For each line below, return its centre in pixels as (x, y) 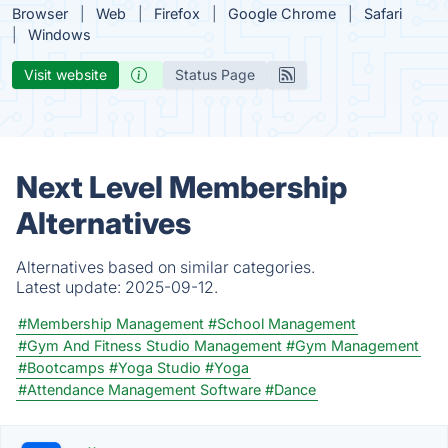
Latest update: (70, 287)
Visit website (65, 74)
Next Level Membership (181, 187)
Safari (383, 13)
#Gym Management (352, 345)
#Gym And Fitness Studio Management (150, 345)
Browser (40, 13)
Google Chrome (282, 13)
